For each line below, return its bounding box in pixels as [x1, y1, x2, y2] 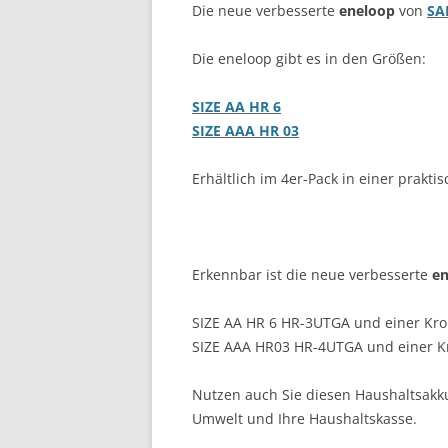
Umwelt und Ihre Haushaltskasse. [192, 409, 417, 429]
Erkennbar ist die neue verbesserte [192, 265, 432, 285]
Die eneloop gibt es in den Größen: [192, 49, 426, 69]
